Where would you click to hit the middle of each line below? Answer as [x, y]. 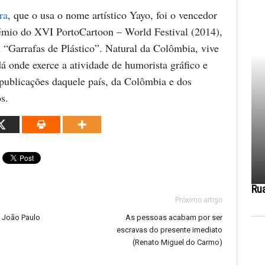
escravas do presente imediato [169, 230]
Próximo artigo [199, 200]
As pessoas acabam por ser [174, 217]
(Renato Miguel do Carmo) [177, 242]
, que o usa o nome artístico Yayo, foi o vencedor [112, 15]
